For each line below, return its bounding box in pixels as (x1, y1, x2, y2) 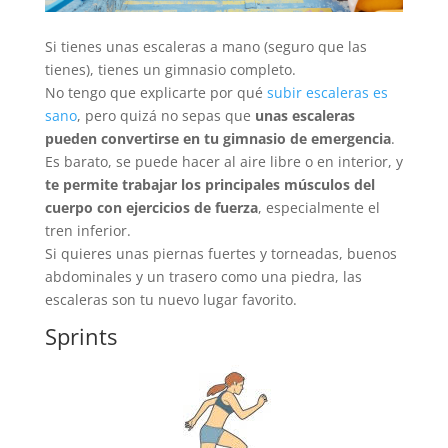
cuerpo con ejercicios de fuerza (44, 197, 258, 217)
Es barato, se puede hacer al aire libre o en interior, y (44, 151, 403, 171)
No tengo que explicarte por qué (44, 82, 267, 102)
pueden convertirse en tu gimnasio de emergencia (44, 128, 391, 148)
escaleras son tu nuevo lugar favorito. (44, 289, 297, 309)
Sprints (44, 320, 117, 351)
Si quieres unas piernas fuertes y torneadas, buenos (44, 243, 397, 263)
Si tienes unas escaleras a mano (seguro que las (44, 36, 367, 56)
